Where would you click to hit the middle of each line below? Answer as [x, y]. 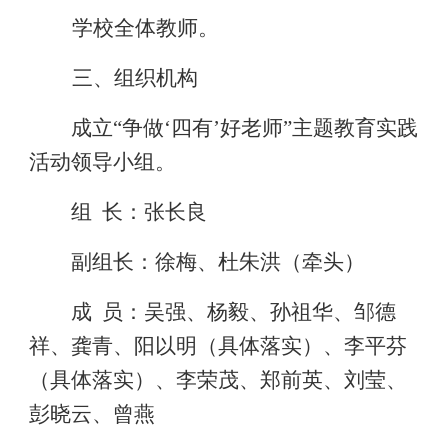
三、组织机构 [134, 78]
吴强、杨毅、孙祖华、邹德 [270, 312]
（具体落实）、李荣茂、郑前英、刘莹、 [217, 380]
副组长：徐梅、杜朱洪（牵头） [218, 262]
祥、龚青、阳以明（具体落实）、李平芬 [217, 346]
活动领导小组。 [102, 162]
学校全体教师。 [145, 28]
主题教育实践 [355, 128]
